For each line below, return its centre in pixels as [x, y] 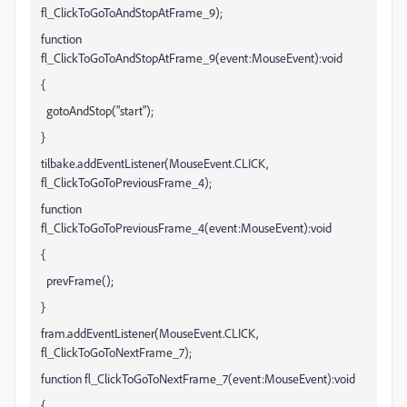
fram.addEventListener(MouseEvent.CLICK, [149, 333]
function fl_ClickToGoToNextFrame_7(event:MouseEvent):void [198, 378]
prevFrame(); [77, 280]
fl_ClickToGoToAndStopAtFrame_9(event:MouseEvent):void [192, 58]
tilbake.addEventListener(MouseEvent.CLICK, [154, 163]
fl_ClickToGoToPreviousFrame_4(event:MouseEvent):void [186, 228]
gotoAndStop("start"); [97, 110]
